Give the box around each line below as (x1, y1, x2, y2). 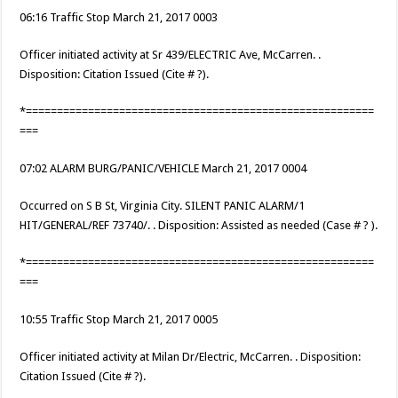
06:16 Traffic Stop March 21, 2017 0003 (20, 11, 219, 25)
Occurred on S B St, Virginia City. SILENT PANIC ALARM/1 (20, 199, 306, 213)
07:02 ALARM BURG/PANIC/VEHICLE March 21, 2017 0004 (20, 162, 307, 176)
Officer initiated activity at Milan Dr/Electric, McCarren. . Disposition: (20, 350, 362, 364)
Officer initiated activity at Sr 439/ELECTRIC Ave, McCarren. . (20, 48, 322, 62)
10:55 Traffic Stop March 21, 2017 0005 (20, 313, 219, 327)
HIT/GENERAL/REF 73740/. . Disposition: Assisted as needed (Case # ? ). (20, 219, 378, 233)
